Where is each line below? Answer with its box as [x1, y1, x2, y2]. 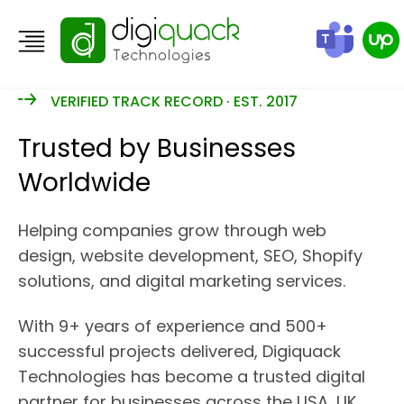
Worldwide [18, 165, 151, 200]
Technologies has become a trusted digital [18, 365, 365, 388]
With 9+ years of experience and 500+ [18, 315, 327, 337]
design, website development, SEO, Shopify [18, 244, 363, 267]
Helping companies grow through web [18, 219, 326, 242]
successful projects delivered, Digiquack [18, 340, 341, 363]
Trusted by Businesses [18, 131, 296, 166]
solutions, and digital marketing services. [18, 270, 345, 292]
